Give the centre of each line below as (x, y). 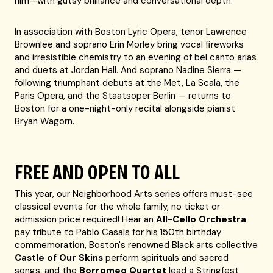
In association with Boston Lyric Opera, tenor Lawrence (131, 32)
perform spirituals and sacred (166, 258)
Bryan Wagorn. (45, 121)
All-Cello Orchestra (201, 219)
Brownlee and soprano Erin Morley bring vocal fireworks (129, 44)
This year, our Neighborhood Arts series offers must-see (134, 194)
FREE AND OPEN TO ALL (97, 172)
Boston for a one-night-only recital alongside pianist (125, 108)
